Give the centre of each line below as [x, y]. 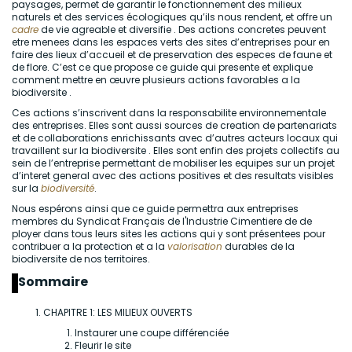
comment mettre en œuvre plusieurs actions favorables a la [156, 80]
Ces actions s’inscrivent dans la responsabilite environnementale [169, 113]
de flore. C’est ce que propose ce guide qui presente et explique [162, 67]
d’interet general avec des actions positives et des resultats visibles [173, 176]
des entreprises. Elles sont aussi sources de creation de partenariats [174, 125]
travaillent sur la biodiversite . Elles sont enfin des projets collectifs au [176, 150]
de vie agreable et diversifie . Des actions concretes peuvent [182, 29]
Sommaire [54, 282]
